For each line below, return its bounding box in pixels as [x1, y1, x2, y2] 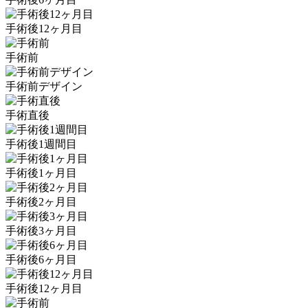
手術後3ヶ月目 [5, 225, 77, 237]
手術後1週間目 [5, 138, 77, 151]
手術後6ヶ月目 [5, 254, 77, 266]
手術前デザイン [5, 80, 82, 93]
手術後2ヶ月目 [5, 196, 77, 208]
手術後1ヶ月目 [5, 167, 77, 179]
